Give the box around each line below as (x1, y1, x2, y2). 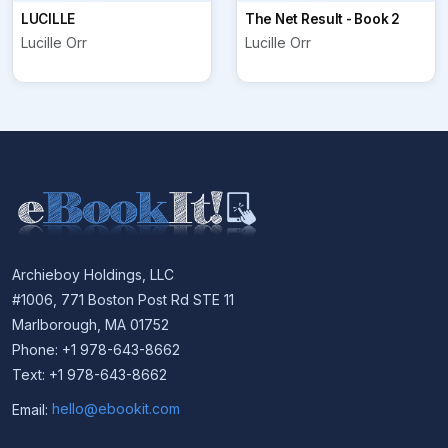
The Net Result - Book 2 (245, 11, 400, 28)
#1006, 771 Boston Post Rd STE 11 (12, 290, 234, 308)
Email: (12, 400, 52, 418)
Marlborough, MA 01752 (12, 315, 169, 333)
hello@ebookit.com (52, 400, 180, 418)
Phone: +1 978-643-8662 (12, 340, 180, 358)
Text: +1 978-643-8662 (12, 365, 167, 383)
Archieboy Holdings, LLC (12, 265, 174, 283)
